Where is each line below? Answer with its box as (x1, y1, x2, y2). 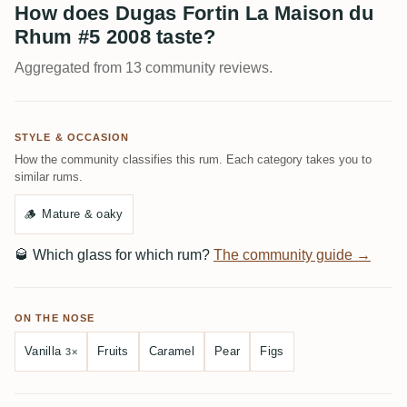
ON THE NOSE (15, 313, 95, 323)
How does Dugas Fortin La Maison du (15, 2, 373, 25)
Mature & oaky (42, 207, 124, 221)
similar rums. (15, 170, 83, 184)
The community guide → (213, 247, 371, 263)
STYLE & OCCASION (15, 132, 130, 143)
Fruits (96, 344, 129, 358)
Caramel (148, 344, 195, 358)
